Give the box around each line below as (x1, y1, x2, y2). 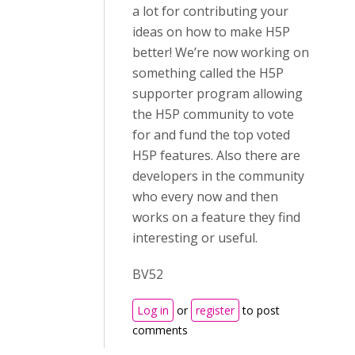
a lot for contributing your (132, 2, 288, 21)
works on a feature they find (132, 208, 300, 227)
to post (239, 303, 280, 319)
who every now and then (132, 188, 278, 206)
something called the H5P (132, 64, 284, 82)
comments (132, 323, 188, 338)
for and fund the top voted (132, 126, 290, 144)
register (196, 303, 235, 319)
